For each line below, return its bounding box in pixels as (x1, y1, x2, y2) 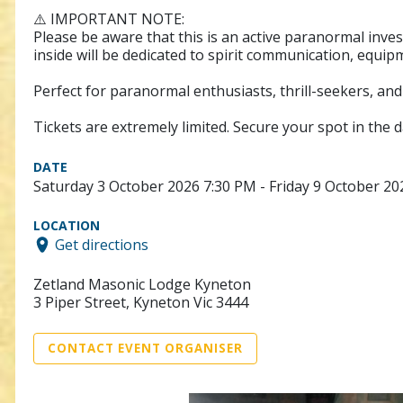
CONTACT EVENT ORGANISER (48, 339, 243, 356)
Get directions (55, 234, 148, 255)
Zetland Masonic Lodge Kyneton (33, 273, 251, 294)
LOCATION (33, 217, 100, 234)
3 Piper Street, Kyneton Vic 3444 (33, 291, 248, 312)
